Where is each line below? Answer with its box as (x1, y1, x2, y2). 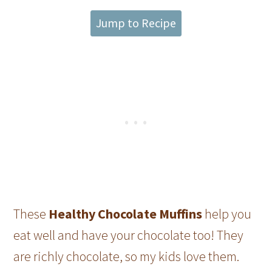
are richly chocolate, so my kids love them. (13, 247, 240, 265)
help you (202, 205, 252, 222)
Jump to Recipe (96, 15, 176, 30)
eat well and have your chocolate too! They (13, 226, 244, 243)
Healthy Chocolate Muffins (49, 205, 203, 222)
